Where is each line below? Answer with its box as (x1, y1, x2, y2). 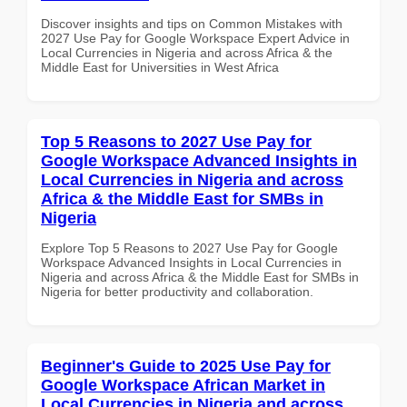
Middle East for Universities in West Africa (41, 59, 279, 74)
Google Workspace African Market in (41, 375, 325, 394)
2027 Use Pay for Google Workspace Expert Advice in (41, 30, 350, 45)
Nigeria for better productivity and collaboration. (41, 283, 313, 299)
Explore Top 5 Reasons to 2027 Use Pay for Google (41, 240, 338, 255)
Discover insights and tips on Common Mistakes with (41, 15, 342, 31)
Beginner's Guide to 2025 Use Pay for (41, 356, 331, 375)
